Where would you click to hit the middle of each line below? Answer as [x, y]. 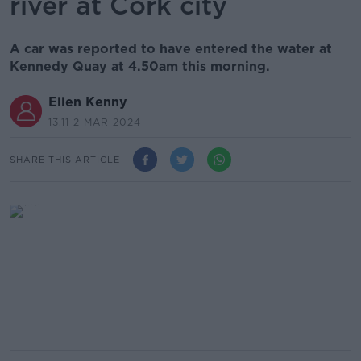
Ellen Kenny [88, 102]
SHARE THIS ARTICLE [65, 159]
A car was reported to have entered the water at [171, 49]
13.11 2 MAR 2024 [95, 122]
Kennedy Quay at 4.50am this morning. [142, 66]
